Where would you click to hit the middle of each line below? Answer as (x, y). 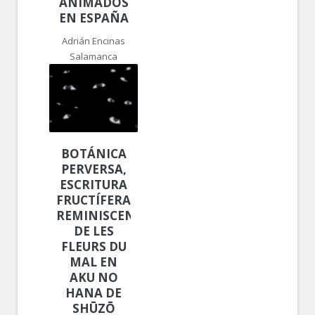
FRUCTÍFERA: (95, 200)
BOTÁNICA (94, 153)
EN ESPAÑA (94, 18)
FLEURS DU (94, 246)
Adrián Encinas (94, 40)
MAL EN (94, 262)
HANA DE (94, 292)
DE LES (94, 231)
